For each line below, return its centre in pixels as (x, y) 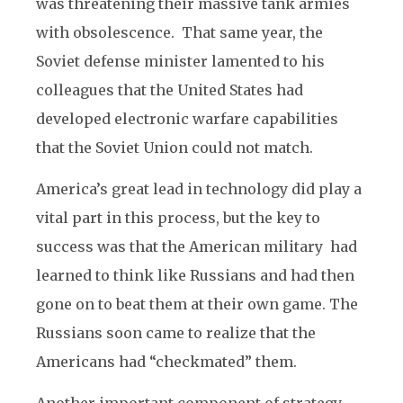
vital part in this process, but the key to (178, 218)
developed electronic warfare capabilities (187, 119)
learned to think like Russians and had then (195, 275)
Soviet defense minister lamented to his (180, 61)
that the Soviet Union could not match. (175, 148)
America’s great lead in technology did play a (199, 189)
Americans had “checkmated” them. (166, 362)
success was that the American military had (197, 246)
